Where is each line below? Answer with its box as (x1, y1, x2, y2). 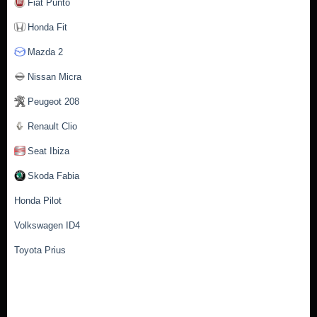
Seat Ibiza (28, 146, 69, 156)
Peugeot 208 (28, 96, 79, 107)
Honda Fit (28, 22, 67, 33)
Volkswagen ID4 (14, 220, 80, 231)
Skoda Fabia (28, 171, 79, 181)
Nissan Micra (28, 71, 81, 82)
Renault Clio (28, 121, 77, 132)
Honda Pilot (14, 195, 62, 206)
